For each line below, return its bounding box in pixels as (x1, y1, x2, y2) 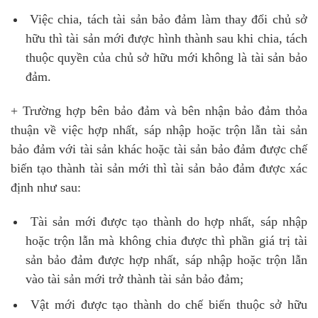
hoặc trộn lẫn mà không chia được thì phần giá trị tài (25, 233, 307, 248)
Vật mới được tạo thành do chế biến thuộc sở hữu (25, 297, 307, 312)
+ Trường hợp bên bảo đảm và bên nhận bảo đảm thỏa (11, 103, 307, 118)
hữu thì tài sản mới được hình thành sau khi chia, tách (25, 31, 307, 46)
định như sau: (11, 180, 81, 194)
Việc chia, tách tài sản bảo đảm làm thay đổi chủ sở (25, 12, 307, 27)
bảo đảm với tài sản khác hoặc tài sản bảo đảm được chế (11, 141, 307, 156)
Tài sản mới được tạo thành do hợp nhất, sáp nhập (25, 214, 307, 229)
